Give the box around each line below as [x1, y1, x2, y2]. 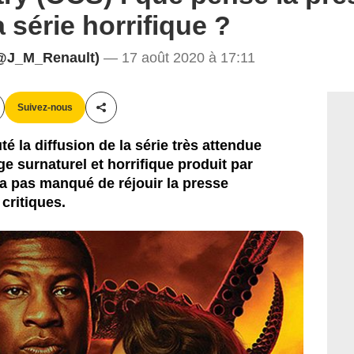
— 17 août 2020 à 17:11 [100, 49, 255, 66]
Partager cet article [100, 109, 206, 123]
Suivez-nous [17, 101, 73, 113]
